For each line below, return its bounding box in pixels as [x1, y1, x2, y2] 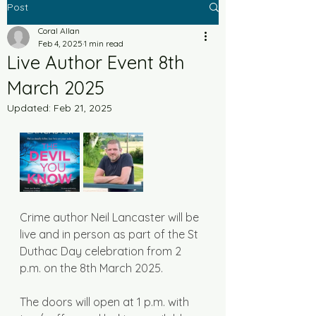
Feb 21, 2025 [54, 102, 112, 114]
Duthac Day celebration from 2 [20, 244, 184, 258]
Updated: [7, 102, 54, 114]
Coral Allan [38, 25, 80, 36]
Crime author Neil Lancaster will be [20, 210, 202, 224]
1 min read [84, 38, 123, 49]
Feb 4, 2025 [38, 38, 83, 49]
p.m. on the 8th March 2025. [20, 261, 166, 275]
